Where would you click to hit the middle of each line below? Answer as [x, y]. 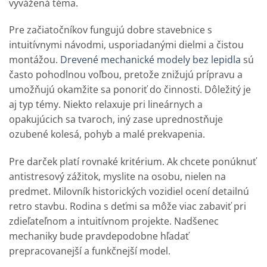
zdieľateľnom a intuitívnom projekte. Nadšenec [114, 221]
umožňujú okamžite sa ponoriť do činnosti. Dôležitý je [130, 90]
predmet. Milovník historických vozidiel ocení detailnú [129, 192]
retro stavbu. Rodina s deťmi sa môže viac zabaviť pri [128, 207]
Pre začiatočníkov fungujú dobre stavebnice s [111, 30]
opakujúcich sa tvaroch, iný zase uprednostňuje [116, 119]
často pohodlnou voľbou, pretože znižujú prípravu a [126, 75]
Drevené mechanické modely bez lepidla [150, 60]
